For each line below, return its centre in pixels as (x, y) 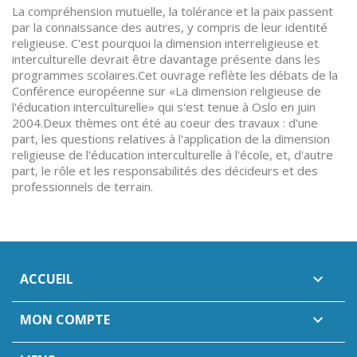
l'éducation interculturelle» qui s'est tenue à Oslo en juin (164, 107)
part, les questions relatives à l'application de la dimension (171, 139)
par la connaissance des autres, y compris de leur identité (170, 27)
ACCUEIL (47, 279)
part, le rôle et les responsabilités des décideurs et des (165, 171)
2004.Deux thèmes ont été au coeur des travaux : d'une (165, 123)
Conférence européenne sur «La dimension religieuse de (167, 91)
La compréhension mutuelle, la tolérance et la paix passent (173, 11)
